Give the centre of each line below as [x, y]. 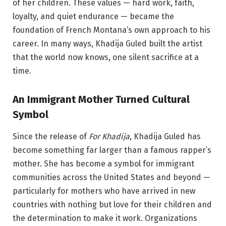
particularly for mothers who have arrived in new [104, 191]
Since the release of [51, 137]
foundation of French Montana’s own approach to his [111, 30]
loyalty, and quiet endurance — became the [93, 17]
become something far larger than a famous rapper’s [112, 150]
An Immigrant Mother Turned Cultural [101, 99]
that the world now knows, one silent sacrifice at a [106, 58]
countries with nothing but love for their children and [112, 205]
